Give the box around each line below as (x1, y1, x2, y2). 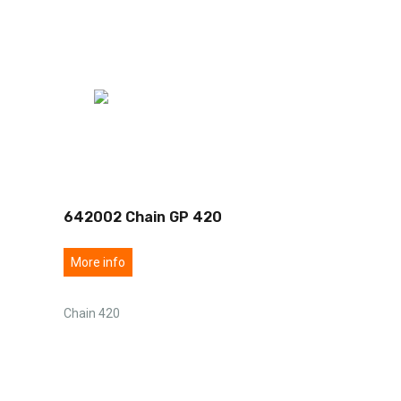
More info (71, 254, 125, 269)
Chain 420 (64, 305, 120, 320)
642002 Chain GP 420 (64, 208, 222, 226)
